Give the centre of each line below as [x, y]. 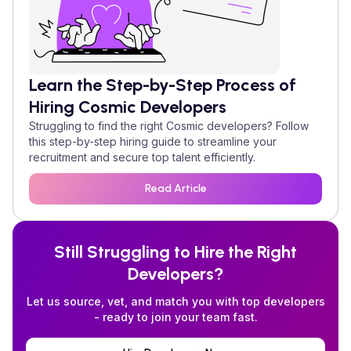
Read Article [175, 189]
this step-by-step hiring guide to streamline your [153, 141]
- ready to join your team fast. [175, 317]
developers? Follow [256, 125]
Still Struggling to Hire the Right [175, 251]
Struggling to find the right [98, 125]
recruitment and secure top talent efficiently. [142, 157]
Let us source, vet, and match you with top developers [175, 301]
